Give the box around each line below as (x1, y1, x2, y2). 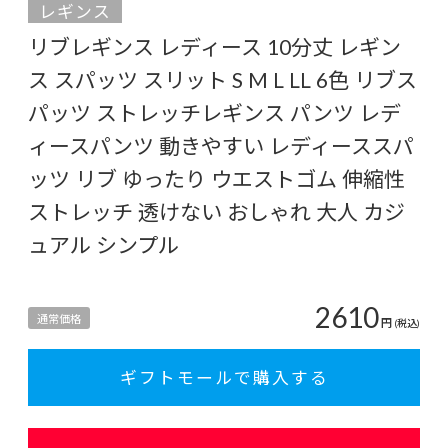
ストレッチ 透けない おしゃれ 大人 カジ (28, 196, 405, 228)
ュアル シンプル (28, 229, 179, 261)
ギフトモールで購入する (119, 365, 329, 390)
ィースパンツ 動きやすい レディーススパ (28, 130, 414, 162)
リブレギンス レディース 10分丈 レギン (28, 31, 401, 63)
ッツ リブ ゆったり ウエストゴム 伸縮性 (28, 163, 405, 195)
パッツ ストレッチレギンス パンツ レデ (28, 97, 401, 129)
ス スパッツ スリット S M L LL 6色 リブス (28, 64, 417, 96)
